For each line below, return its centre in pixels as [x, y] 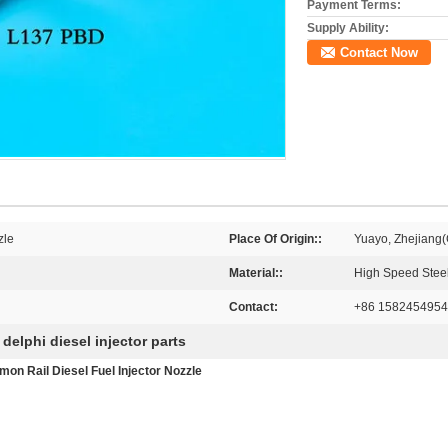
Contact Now [379, 52]
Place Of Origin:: [275, 239]
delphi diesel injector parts [94, 341]
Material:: [256, 273]
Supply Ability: [348, 28]
